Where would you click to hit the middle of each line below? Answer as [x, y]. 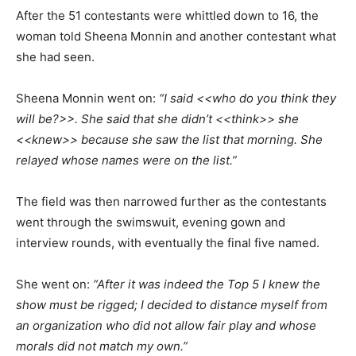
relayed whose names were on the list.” [126, 160]
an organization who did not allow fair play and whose [166, 325]
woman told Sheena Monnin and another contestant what [176, 36]
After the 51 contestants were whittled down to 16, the [167, 15]
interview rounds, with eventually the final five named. [168, 242]
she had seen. [55, 56]
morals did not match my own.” [102, 346]
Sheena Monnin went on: [87, 98]
